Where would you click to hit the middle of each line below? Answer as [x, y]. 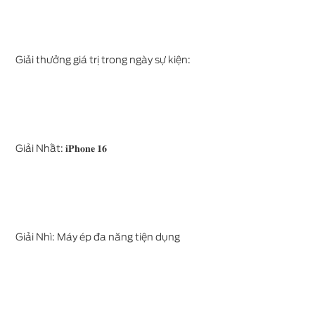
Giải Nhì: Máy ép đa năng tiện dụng [98, 237]
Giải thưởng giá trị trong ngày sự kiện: [103, 60]
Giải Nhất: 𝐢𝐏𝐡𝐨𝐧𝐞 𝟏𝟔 [61, 148]
